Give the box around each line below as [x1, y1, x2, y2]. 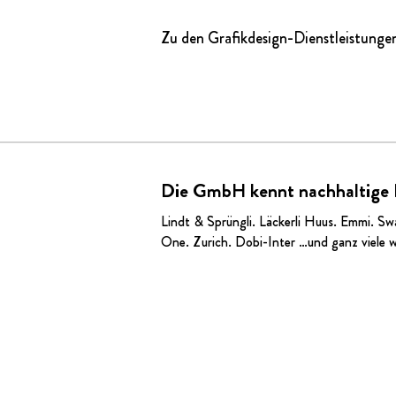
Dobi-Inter [235, 232, 295, 252]
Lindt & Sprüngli [161, 211, 252, 232]
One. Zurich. [161, 232, 235, 252]
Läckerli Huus [259, 211, 333, 232]
